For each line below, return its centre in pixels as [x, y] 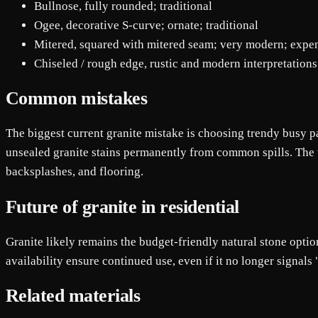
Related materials [73, 295]
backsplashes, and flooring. [75, 172]
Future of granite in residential [122, 207]
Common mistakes [77, 99]
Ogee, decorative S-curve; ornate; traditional [146, 26]
